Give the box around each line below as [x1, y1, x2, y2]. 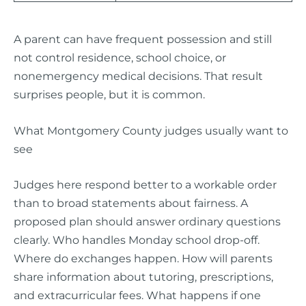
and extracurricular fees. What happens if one [14, 288, 261, 302]
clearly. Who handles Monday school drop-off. [14, 232, 260, 247]
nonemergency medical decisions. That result [14, 68, 263, 83]
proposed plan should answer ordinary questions [14, 214, 281, 228]
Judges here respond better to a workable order [14, 177, 277, 191]
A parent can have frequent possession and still [14, 31, 272, 46]
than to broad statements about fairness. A [14, 195, 248, 210]
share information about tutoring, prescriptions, [14, 269, 273, 283]
